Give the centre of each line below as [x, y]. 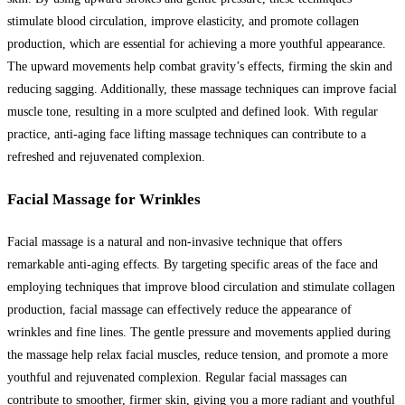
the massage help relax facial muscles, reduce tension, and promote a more [198, 354]
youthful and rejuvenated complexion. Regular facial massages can [177, 377]
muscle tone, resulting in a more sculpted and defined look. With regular [193, 112]
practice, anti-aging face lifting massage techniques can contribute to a [187, 135]
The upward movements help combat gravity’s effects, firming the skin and [200, 67]
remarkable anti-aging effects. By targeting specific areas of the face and [193, 264]
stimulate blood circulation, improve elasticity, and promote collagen [183, 22]
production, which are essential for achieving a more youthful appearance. [197, 44]
